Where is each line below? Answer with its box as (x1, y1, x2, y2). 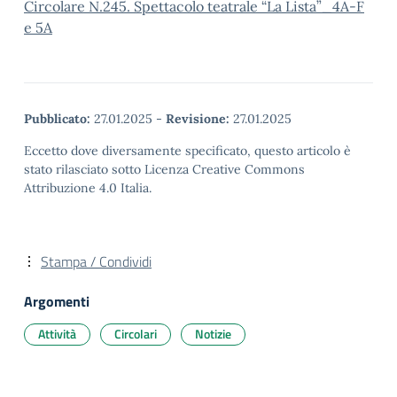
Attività (38, 324, 76, 343)
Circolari (114, 324, 157, 343)
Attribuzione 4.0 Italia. (24, 180, 152, 196)
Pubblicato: (24, 111, 90, 127)
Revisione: (166, 111, 230, 127)
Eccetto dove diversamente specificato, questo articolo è (24, 143, 351, 159)
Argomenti (24, 291, 90, 312)
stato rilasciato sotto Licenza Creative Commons (24, 161, 305, 177)
